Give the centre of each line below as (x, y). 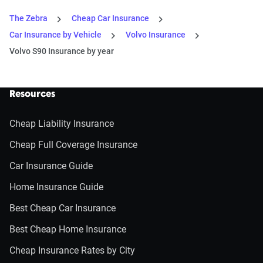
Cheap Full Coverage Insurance (73, 145)
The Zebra (28, 18)
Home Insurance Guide (56, 187)
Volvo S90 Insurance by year (62, 51)
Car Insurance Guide (51, 166)
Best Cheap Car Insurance (63, 208)
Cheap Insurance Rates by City (72, 251)
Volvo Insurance (156, 35)
